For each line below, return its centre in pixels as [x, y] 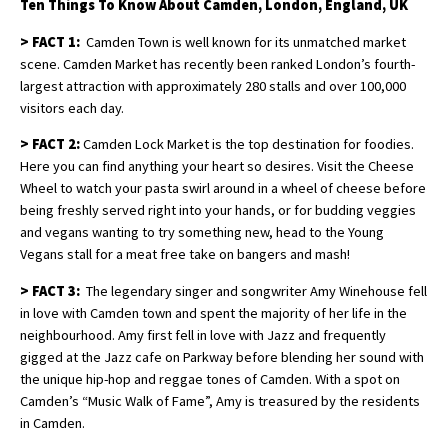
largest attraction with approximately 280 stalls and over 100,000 [213, 85]
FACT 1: [56, 41]
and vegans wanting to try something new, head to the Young [202, 232]
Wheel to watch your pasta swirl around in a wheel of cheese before [223, 188]
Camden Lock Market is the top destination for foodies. [247, 144]
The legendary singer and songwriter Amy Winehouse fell [253, 290]
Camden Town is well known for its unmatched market [243, 41]
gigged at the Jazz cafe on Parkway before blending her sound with [222, 356]
